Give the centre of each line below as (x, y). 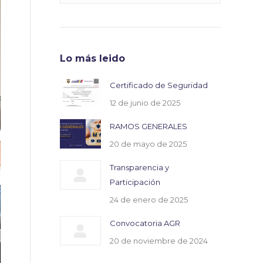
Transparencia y (139, 167)
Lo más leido (92, 58)
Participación (135, 182)
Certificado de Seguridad (159, 85)
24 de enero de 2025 (149, 200)
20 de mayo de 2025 (148, 144)
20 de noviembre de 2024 (159, 241)
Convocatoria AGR (145, 223)
